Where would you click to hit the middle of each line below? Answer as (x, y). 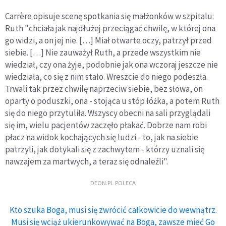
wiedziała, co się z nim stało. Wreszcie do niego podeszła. (106, 76)
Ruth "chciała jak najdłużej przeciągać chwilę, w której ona (110, 28)
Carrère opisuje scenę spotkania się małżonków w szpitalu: (109, 16)
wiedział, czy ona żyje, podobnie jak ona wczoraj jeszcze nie (111, 64)
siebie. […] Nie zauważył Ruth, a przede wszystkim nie (103, 52)
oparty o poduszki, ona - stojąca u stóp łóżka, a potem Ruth (112, 101)
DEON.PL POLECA (113, 183)
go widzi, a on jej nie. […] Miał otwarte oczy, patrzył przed (108, 40)
